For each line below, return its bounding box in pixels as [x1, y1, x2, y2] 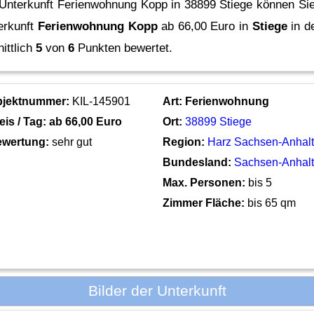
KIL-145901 [69, 95, 131, 107]
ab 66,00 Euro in [157, 19, 252, 33]
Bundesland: [163, 156, 232, 168]
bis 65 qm [245, 196, 296, 209]
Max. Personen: [163, 176, 246, 189]
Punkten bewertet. [74, 41, 173, 55]
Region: [163, 135, 205, 148]
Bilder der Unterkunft [88, 282, 226, 299]
